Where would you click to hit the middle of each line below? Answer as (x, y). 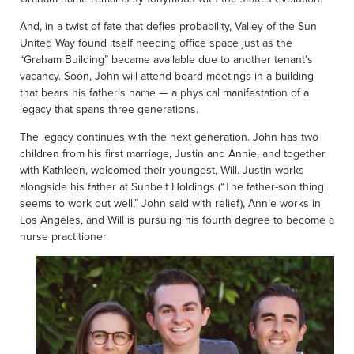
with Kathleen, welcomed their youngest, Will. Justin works (162, 169)
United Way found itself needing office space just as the (156, 42)
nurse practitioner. (64, 236)
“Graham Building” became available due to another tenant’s (166, 59)
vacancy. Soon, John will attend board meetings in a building (167, 75)
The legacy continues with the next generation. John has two (169, 136)
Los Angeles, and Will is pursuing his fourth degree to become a (177, 219)
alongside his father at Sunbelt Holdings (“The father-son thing (172, 186)
